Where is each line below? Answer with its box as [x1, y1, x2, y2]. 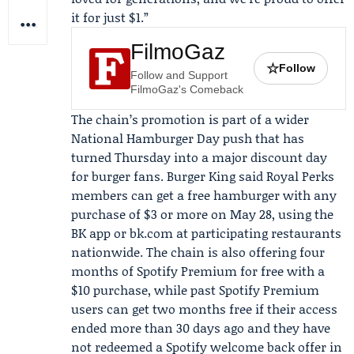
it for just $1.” [71, 8, 149, 26]
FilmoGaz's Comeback [130, 83, 243, 96]
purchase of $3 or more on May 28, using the [71, 205, 333, 223]
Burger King [167, 167, 235, 185]
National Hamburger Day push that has [71, 129, 304, 147]
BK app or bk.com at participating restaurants [71, 224, 341, 242]
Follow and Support [130, 69, 228, 81]
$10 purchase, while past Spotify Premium [71, 281, 319, 299]
